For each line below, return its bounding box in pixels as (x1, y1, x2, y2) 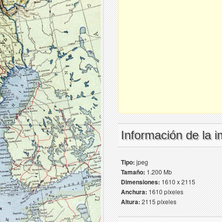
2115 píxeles (140, 197, 176, 206)
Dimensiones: (121, 177, 160, 186)
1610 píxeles (147, 187, 183, 196)
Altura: (121, 197, 140, 206)
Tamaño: (121, 167, 145, 176)
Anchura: (121, 187, 147, 196)
